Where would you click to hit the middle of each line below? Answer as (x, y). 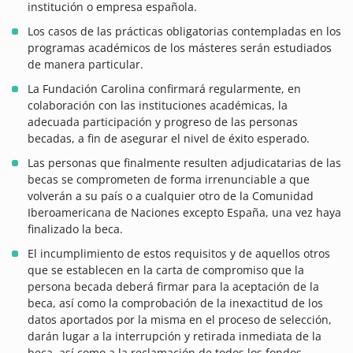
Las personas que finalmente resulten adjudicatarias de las (184, 163)
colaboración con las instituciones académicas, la (158, 106)
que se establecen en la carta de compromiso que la (166, 270)
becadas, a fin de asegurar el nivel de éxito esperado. (169, 139)
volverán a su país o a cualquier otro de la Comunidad (171, 196)
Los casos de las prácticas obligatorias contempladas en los (184, 32)
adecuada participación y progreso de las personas (163, 122)
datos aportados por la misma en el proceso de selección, (180, 320)
